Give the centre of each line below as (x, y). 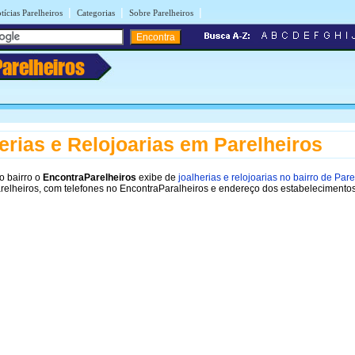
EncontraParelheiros (90, 177)
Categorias (96, 13)
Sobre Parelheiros (161, 13)
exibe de (157, 177)
